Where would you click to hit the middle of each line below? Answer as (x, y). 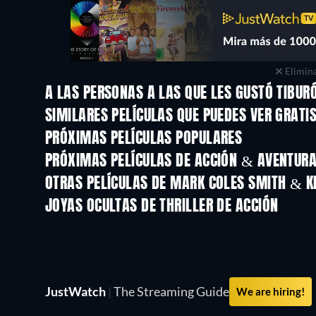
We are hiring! (271, 292)
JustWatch (77, 292)
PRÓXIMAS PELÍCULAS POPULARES (144, 139)
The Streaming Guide (170, 292)
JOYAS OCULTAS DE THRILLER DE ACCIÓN (162, 207)
